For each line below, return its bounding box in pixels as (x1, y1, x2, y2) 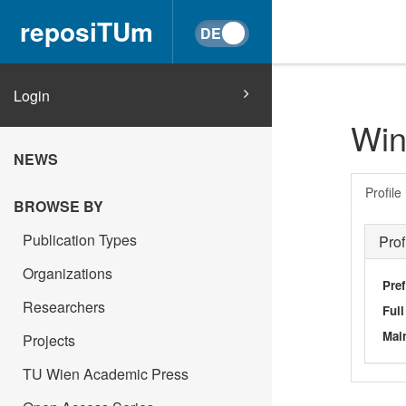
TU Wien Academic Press (23, 363, 188, 384)
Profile (364, 182, 401, 201)
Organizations (23, 263, 112, 284)
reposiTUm (19, 13, 153, 50)
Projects (23, 330, 75, 351)
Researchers (23, 296, 105, 317)
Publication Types (23, 229, 137, 250)
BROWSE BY (14, 196, 103, 217)
